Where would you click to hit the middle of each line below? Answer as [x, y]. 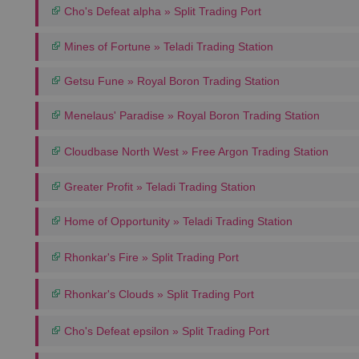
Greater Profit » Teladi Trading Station [158, 187]
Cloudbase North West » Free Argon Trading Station [195, 151]
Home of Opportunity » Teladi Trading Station [177, 221]
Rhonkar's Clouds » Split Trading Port [157, 294]
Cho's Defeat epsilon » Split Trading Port [165, 331]
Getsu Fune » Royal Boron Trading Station [170, 81]
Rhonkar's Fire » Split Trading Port [150, 257]
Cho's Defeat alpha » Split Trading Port [161, 11]
